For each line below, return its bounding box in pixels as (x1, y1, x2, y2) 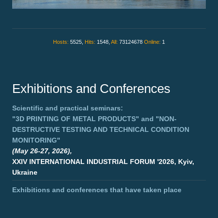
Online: (144, 39, 162, 45)
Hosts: (53, 39, 70, 45)
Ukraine (12, 168, 37, 177)
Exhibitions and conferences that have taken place (12, 186, 182, 194)
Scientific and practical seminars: (12, 104, 123, 112)
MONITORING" (12, 136, 60, 145)
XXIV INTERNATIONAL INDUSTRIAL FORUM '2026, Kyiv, (12, 158, 194, 166)
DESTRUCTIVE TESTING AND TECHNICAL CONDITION (12, 126, 189, 134)
